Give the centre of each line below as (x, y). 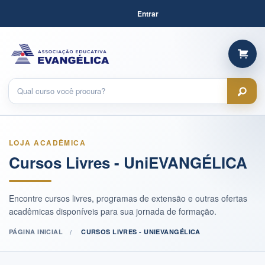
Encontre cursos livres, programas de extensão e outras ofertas (128, 198)
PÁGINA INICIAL (36, 232)
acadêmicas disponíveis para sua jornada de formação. (113, 211)
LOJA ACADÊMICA (48, 143)
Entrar (148, 14)
